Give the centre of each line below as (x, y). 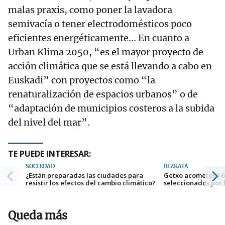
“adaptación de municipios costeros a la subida (111, 108)
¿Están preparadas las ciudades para (84, 176)
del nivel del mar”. (49, 123)
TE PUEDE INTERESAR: (49, 154)
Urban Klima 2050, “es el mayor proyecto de (106, 52)
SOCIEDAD (40, 166)
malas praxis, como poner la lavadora (90, 10)
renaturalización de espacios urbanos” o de (103, 94)
